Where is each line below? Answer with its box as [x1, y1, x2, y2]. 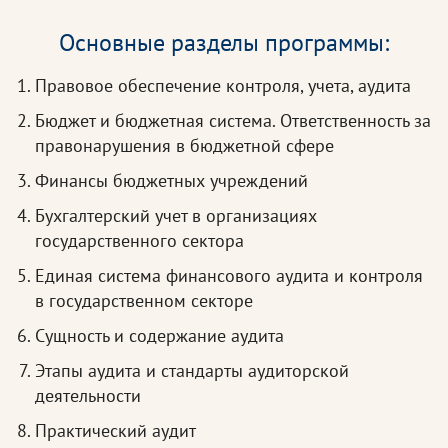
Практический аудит [35, 419, 196, 443]
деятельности [35, 384, 141, 408]
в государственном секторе [35, 289, 253, 313]
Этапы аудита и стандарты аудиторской [35, 359, 349, 383]
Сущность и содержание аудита [35, 324, 284, 348]
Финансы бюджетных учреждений [35, 169, 308, 193]
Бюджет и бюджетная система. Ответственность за [35, 109, 431, 133]
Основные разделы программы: [59, 27, 389, 59]
